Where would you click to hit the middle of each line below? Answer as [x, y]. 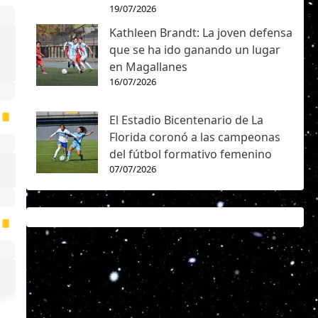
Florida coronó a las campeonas [194, 137]
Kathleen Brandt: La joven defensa [201, 33]
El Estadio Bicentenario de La [186, 120]
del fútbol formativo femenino [190, 154]
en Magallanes [148, 67]
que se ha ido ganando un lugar [194, 50]
